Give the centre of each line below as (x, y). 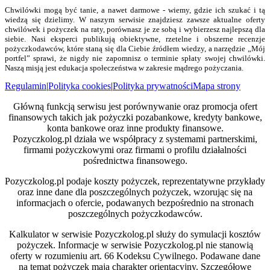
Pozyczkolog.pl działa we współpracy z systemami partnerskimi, (135, 139)
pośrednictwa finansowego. (135, 161)
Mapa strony (217, 86)
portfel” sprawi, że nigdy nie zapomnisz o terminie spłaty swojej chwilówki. (135, 58)
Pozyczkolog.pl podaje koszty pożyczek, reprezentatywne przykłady (135, 181)
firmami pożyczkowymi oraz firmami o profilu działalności (135, 150)
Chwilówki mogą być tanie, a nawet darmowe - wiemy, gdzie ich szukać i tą (135, 10)
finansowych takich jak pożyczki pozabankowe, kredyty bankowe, (135, 118)
